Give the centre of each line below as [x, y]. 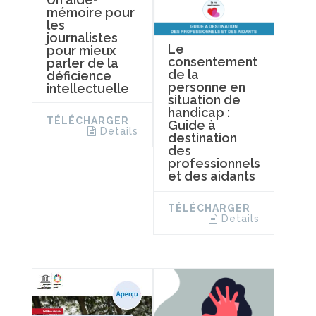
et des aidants [211, 176]
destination [202, 138]
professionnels [214, 163]
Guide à [192, 125]
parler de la [83, 63]
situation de [204, 99]
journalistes [82, 38]
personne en [206, 87]
